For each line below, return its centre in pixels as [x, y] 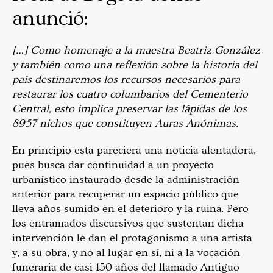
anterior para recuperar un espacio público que [126, 194]
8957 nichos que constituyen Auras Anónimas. [127, 123]
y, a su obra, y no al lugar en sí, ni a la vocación [126, 253]
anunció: [52, 19]
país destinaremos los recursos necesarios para [126, 80]
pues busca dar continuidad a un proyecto [113, 165]
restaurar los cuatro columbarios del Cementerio [130, 94]
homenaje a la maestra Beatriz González [162, 50]
